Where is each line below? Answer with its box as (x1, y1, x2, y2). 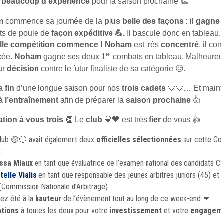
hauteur (35, 194, 61, 204)
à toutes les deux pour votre (19, 206, 110, 216)
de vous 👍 (163, 115, 200, 124)
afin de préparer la (58, 96, 126, 105)
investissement (110, 206, 162, 216)
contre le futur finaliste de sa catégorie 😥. (39, 64, 185, 73)
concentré (161, 40, 199, 49)
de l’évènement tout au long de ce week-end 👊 (61, 194, 211, 204)
